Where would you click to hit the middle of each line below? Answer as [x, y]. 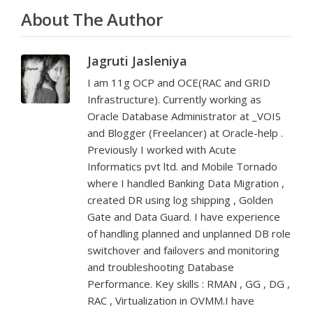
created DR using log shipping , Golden [180, 200]
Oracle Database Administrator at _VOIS [184, 116]
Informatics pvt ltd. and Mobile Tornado [182, 166]
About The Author [92, 19]
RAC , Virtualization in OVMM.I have [171, 300]
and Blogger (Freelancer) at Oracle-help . [185, 133]
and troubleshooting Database [161, 267]
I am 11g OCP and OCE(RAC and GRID [179, 82]
